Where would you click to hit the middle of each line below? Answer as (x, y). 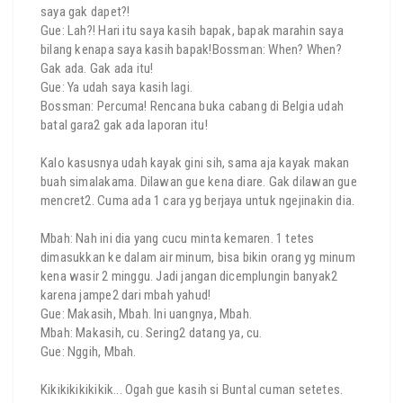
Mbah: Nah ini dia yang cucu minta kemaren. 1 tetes (178, 238)
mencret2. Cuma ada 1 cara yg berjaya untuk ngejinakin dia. (198, 201)
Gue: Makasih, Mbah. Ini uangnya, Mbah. (146, 314)
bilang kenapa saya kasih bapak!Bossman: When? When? (191, 49)
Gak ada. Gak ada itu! (97, 68)
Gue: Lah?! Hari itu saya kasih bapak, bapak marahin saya (192, 31)
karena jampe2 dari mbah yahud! (126, 295)
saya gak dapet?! (85, 12)
